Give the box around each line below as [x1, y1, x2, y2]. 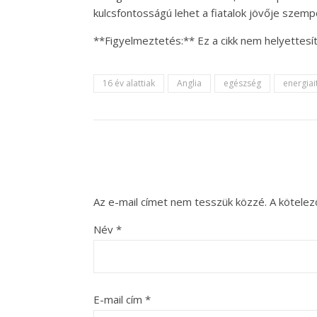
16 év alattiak [103, 77, 155, 89]
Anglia [177, 77, 202, 89]
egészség [224, 77, 261, 89]
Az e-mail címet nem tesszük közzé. [93, 195, 267, 209]
